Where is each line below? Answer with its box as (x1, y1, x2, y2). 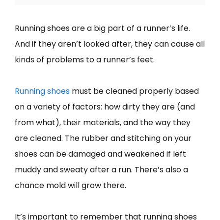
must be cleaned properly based (70, 85, 199, 97)
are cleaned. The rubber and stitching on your (15, 132, 192, 144)
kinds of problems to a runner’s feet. (15, 54, 157, 65)
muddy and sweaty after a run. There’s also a (15, 164, 188, 175)
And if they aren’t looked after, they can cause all (15, 38, 205, 50)
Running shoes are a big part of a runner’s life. (15, 22, 190, 34)
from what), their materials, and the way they (15, 116, 191, 128)
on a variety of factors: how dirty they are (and (15, 101, 195, 112)
